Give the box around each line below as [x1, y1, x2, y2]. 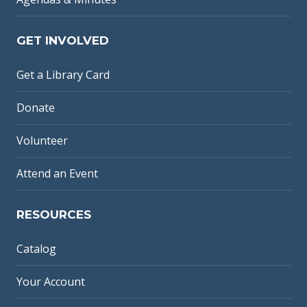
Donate [16, 99, 56, 115]
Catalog [16, 241, 57, 256]
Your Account [16, 273, 86, 289]
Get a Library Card [16, 66, 110, 82]
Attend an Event [16, 165, 99, 181]
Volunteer [16, 132, 69, 148]
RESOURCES [16, 207, 92, 221]
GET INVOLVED [16, 33, 110, 47]
